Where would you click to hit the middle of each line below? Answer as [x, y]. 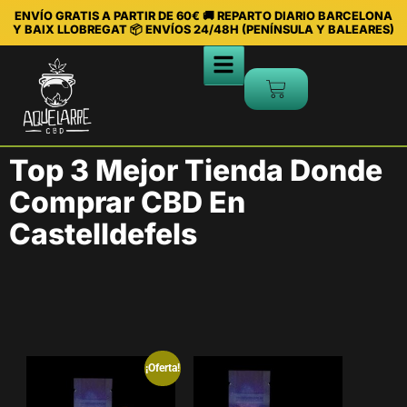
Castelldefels [103, 233]
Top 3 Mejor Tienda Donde [196, 170]
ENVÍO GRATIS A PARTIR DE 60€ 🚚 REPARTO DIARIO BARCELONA [203, 16]
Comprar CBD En [127, 202]
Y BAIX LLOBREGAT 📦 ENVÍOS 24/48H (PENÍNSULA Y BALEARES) [203, 30]
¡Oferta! [163, 367]
